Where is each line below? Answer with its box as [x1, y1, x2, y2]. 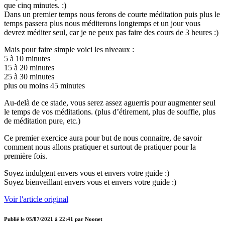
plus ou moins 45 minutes [4, 81, 85, 90]
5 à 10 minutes [4, 54, 50, 63]
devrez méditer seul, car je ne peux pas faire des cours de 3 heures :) [4, 28, 218, 37]
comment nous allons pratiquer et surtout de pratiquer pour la [4, 142, 196, 151]
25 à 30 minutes [4, 72, 54, 81]
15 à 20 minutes [4, 63, 54, 72]
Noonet [85, 215, 102, 222]
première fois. [4, 151, 47, 160]
